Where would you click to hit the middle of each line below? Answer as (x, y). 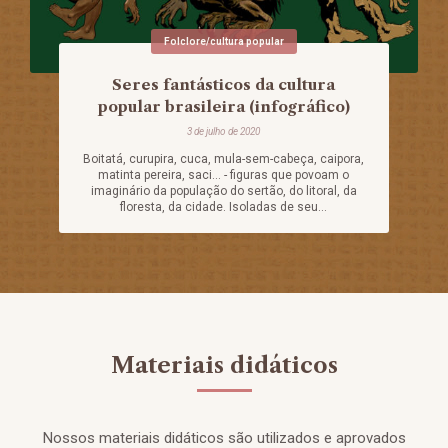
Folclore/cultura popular (223, 42)
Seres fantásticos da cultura (224, 85)
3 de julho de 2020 (224, 132)
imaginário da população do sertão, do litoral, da (223, 191)
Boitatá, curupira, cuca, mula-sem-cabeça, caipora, (224, 159)
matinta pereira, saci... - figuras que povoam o (224, 175)
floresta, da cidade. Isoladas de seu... (224, 207)
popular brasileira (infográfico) (223, 107)
